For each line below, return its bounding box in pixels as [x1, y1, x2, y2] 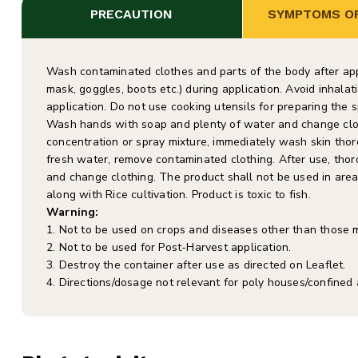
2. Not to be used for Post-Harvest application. [46, 240, 292, 255]
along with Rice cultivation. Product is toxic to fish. [46, 187, 311, 202]
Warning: [46, 205, 99, 220]
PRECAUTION [90, 6, 173, 22]
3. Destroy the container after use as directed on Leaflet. [46, 257, 346, 272]
